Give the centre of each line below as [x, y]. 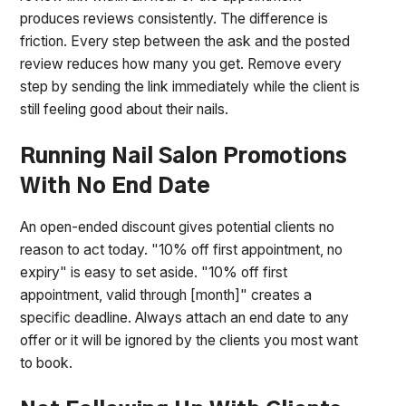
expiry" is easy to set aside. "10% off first [154, 273]
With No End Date [116, 186]
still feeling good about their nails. [125, 109]
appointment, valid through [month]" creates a [166, 295]
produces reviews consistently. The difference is [174, 19]
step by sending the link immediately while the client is [190, 87]
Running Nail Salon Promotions [184, 156]
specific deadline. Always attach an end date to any [185, 318]
